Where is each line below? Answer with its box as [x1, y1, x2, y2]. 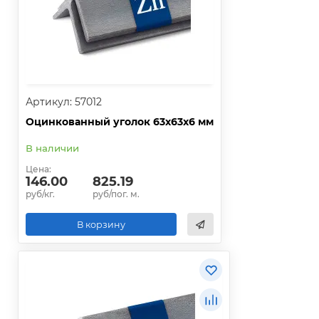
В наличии [26, 142, 79, 155]
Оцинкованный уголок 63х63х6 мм [26, 115, 214, 129]
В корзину [77, 219, 125, 230]
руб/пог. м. [93, 189, 140, 200]
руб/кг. [26, 189, 55, 200]
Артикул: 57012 [26, 95, 102, 109]
